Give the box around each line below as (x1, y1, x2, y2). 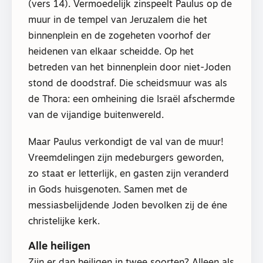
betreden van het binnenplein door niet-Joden (28, 63, 231, 73)
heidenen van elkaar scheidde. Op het (28, 47, 194, 57)
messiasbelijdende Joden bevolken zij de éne (28, 201, 227, 211)
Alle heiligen (28, 241, 90, 253)
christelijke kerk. (28, 217, 100, 227)
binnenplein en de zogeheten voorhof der (28, 31, 211, 41)
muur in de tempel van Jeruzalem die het (28, 15, 207, 25)
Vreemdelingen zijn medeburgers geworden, (28, 153, 224, 163)
